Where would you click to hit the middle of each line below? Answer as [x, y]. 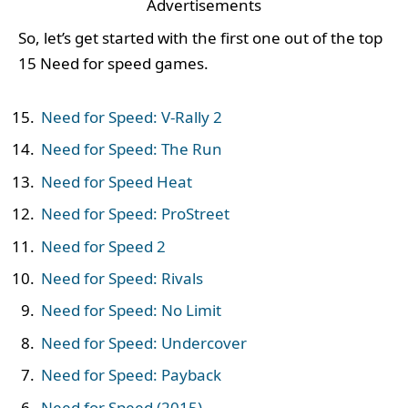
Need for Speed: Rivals [122, 278]
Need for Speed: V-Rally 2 [132, 117]
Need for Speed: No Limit [131, 311]
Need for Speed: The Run [132, 149]
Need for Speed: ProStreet [135, 214]
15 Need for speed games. [113, 64]
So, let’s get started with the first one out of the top [200, 38]
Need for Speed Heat [117, 181]
